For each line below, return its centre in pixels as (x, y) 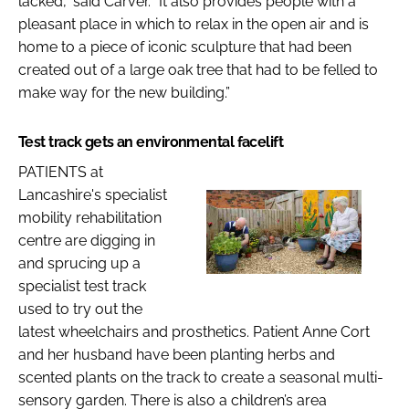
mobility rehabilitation (90, 217)
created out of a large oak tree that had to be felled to (198, 69)
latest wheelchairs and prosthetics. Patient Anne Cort (194, 331)
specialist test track (82, 286)
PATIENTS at (61, 172)
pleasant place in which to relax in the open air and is (194, 24)
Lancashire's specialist (93, 194)
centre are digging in (87, 240)
